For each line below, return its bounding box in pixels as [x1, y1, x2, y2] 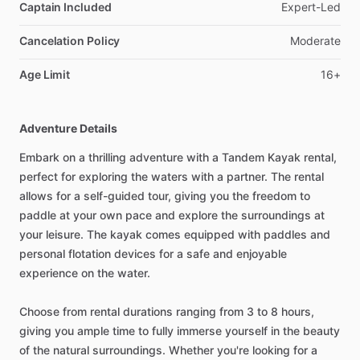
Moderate [290, 34, 341, 47]
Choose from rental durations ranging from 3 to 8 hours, [19, 305, 314, 318]
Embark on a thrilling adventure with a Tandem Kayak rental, [19, 150, 337, 164]
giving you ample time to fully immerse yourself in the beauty [19, 324, 340, 337]
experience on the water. [19, 266, 150, 280]
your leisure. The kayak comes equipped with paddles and [19, 227, 330, 241]
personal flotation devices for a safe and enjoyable [19, 247, 287, 260]
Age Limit [19, 67, 71, 81]
